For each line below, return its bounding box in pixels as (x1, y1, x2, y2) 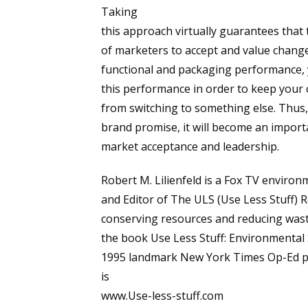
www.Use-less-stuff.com (101, 287, 223, 303)
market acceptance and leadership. (101, 138, 282, 154)
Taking (101, 3, 137, 19)
